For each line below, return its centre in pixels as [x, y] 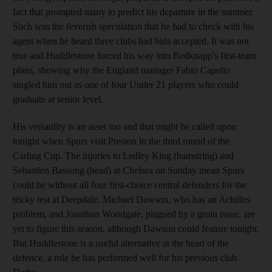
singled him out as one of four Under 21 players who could [126, 85]
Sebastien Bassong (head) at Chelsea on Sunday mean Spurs [128, 170]
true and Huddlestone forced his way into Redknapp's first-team [134, 56]
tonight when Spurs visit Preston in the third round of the [121, 141]
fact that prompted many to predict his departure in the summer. [133, 12]
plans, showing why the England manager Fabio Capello [121, 70]
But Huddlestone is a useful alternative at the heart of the [121, 243]
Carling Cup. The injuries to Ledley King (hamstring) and [123, 156]
